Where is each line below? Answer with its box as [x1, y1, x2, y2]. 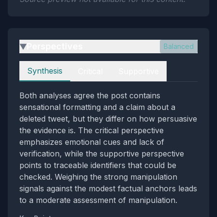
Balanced [164, 42, 194, 50]
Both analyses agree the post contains [19, 91, 160, 100]
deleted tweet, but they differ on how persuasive [19, 114, 197, 124]
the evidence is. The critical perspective [19, 125, 164, 135]
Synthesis [27, 66, 62, 76]
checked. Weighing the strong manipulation [19, 172, 177, 182]
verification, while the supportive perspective [19, 149, 184, 158]
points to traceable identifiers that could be [19, 160, 176, 170]
